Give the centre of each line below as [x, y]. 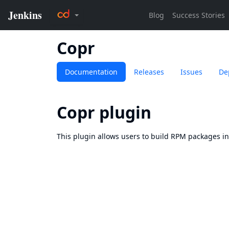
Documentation [91, 72]
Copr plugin [104, 112]
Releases [149, 72]
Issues [191, 72]
